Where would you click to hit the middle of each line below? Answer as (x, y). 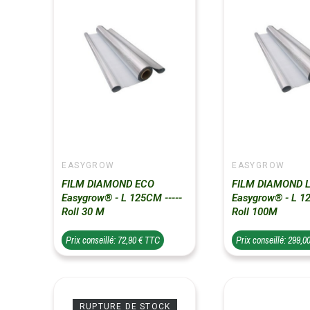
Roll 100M (255, 211)
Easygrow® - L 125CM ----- (122, 198)
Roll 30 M (83, 211)
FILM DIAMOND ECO (108, 184)
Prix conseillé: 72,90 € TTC (113, 240)
